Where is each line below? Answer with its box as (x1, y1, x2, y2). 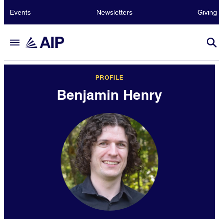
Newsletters (96, 8, 132, 16)
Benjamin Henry (56, 87, 163, 103)
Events (10, 8, 31, 16)
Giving (197, 8, 217, 16)
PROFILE (95, 74, 124, 81)
